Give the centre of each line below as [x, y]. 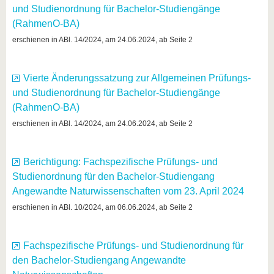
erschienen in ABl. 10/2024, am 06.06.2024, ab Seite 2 [102, 207]
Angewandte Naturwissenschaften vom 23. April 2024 [128, 191]
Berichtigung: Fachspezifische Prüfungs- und [120, 162]
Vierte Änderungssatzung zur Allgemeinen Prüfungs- [137, 78]
